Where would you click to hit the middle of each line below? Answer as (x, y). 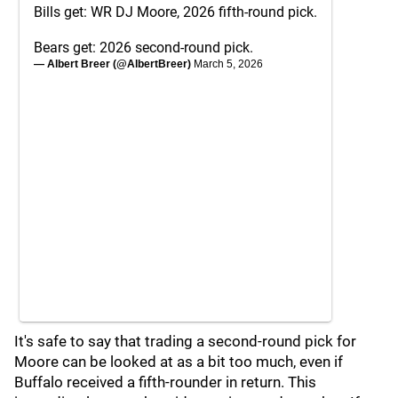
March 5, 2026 (228, 64)
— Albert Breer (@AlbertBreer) (114, 64)
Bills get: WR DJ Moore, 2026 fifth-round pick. (175, 12)
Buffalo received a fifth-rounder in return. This (165, 382)
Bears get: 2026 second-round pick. (143, 48)
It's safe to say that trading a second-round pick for (185, 341)
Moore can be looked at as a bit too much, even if (179, 362)
